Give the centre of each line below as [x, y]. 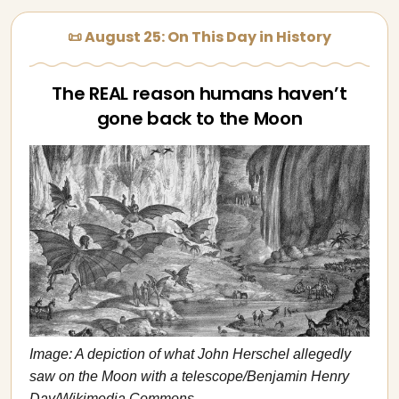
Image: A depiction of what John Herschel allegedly [190, 354]
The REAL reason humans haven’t [199, 94]
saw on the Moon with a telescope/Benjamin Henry [189, 376]
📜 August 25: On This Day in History [199, 37]
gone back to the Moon [199, 118]
